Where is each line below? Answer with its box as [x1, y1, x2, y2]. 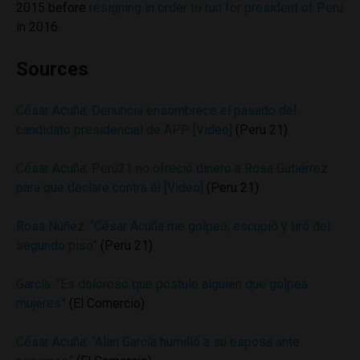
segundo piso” [16, 237, 97, 253]
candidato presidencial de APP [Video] [16, 121, 232, 137]
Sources [16, 57, 88, 80]
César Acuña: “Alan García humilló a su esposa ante [16, 333, 300, 350]
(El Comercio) [66, 295, 145, 311]
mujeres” [16, 295, 66, 311]
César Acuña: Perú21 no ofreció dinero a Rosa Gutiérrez [16, 160, 328, 176]
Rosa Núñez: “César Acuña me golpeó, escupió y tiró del [16, 218, 330, 234]
